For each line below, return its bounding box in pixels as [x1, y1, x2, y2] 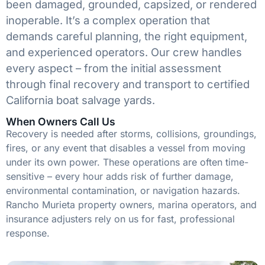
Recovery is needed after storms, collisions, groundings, [6, 128, 257, 140]
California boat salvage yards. [6, 93, 155, 106]
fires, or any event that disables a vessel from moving [6, 142, 245, 154]
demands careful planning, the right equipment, [6, 29, 247, 43]
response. [6, 227, 50, 240]
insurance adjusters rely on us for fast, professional [6, 213, 235, 225]
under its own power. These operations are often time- [6, 156, 248, 169]
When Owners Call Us [6, 115, 115, 128]
